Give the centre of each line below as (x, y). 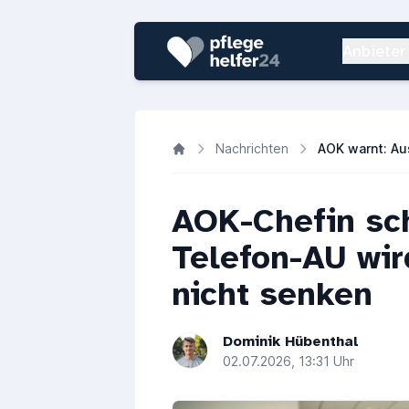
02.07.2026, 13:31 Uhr (288, 361)
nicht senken (272, 294)
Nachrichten (252, 148)
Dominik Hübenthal (291, 341)
